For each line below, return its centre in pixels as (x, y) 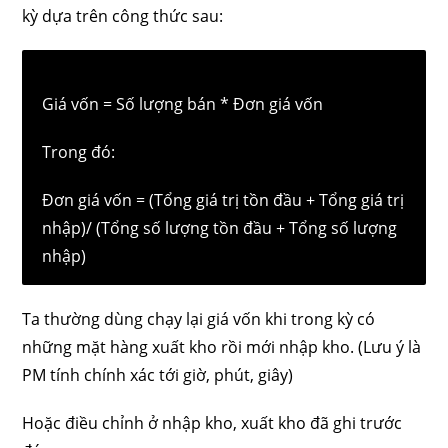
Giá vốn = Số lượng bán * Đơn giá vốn (183, 104)
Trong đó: (79, 152)
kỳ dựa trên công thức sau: (123, 16)
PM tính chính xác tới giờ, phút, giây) (158, 375)
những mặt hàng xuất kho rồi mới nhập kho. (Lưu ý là (222, 347)
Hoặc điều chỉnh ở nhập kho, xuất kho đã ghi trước (212, 423)
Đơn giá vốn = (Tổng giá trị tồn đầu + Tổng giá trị (223, 200)
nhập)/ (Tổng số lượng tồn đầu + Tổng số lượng (220, 228)
